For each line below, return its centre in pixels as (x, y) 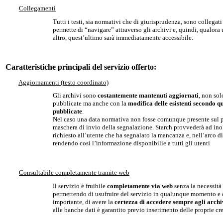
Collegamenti (37, 8)
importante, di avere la (83, 202)
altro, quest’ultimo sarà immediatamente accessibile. (123, 37)
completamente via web (140, 186)
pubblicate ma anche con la (90, 104)
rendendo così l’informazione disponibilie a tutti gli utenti (131, 143)
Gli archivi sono (75, 96)
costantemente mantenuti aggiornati (148, 96)
